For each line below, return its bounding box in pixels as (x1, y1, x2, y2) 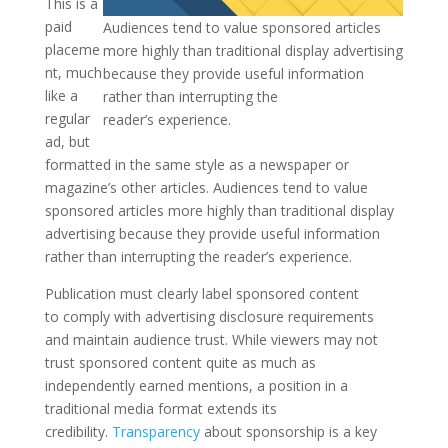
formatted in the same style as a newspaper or (44, 154, 349, 174)
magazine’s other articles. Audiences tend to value (44, 177, 368, 197)
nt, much (44, 62, 102, 82)
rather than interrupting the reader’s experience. (44, 246, 356, 266)
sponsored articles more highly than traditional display (44, 200, 394, 220)
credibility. (44, 421, 112, 441)
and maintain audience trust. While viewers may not (44, 329, 378, 349)
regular (44, 108, 90, 128)
